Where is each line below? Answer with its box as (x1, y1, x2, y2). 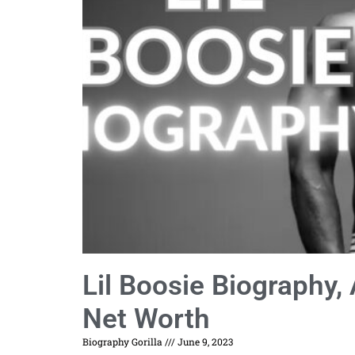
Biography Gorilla (82, 334, 165, 348)
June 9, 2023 (175, 334, 233, 348)
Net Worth (82, 302, 210, 335)
